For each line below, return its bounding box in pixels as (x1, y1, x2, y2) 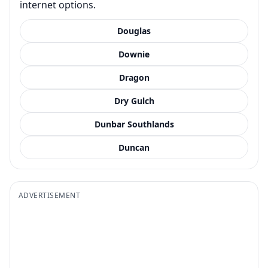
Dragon (118, 71, 150, 83)
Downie (118, 48, 150, 60)
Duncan (118, 141, 150, 153)
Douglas (117, 25, 151, 36)
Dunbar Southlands (94, 118, 174, 130)
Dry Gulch (114, 95, 154, 106)
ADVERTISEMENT (19, 190, 81, 200)
